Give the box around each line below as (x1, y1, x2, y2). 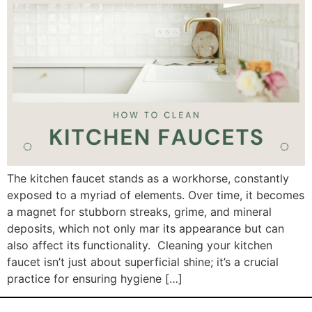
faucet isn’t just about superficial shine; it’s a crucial (7, 254, 279, 269)
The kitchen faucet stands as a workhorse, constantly (7, 171, 289, 185)
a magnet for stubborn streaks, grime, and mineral (7, 204, 272, 219)
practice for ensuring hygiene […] (7, 271, 182, 286)
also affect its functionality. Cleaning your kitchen (7, 237, 272, 252)
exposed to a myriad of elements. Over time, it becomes (7, 187, 304, 202)
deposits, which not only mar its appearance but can (7, 221, 284, 235)
